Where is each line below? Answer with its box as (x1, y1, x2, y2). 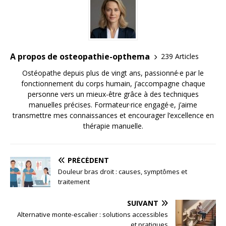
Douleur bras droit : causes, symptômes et (58, 166, 187, 176)
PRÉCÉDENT (68, 155, 109, 165)
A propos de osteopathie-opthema (10, 50, 150, 62)
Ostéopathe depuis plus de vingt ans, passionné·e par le (22, 68, 204, 78)
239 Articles (161, 51, 199, 62)
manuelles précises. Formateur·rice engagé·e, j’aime (29, 99, 197, 109)
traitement (58, 177, 90, 186)
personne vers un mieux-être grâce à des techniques (27, 89, 199, 99)
